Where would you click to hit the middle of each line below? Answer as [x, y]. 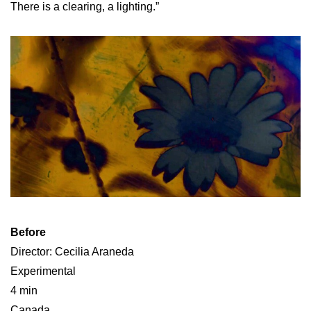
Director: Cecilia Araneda [72, 252]
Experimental [43, 271]
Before [28, 233]
